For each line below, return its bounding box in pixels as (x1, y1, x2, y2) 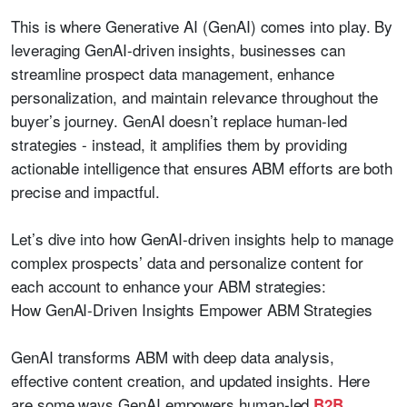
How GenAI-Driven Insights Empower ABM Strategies (11, 298, 372, 321)
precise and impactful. (11, 180, 160, 203)
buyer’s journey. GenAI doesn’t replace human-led (11, 109, 347, 132)
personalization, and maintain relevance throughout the (11, 85, 379, 108)
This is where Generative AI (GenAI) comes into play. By (11, 15, 393, 37)
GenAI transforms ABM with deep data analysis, (11, 345, 334, 368)
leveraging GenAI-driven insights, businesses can (11, 38, 345, 61)
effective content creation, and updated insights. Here (11, 369, 371, 392)
